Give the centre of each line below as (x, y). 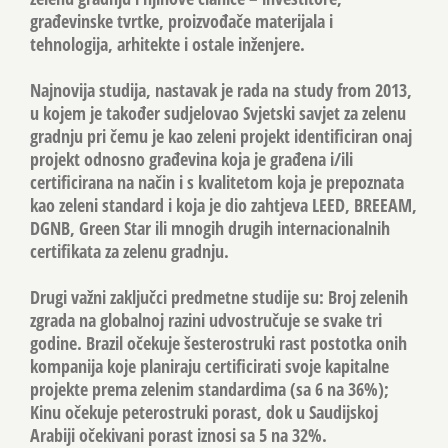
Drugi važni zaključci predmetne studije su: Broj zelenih (219, 296)
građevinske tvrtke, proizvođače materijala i (181, 20)
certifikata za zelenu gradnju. (129, 250)
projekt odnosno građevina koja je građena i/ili (191, 158)
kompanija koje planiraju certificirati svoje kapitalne (209, 365)
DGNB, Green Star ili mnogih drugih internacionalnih (210, 227)
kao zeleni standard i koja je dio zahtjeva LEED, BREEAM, (223, 204)
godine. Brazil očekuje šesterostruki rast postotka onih (218, 342)
